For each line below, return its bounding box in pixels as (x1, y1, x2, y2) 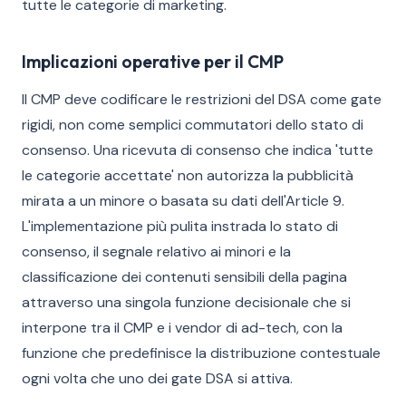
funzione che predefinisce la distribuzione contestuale (22, 343, 381, 362)
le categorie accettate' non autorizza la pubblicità (22, 166, 353, 185)
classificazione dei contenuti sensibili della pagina (22, 267, 347, 286)
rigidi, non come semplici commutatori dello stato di (22, 115, 363, 134)
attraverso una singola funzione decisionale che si (22, 293, 351, 312)
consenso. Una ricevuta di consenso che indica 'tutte (22, 140, 373, 159)
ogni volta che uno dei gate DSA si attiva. (22, 369, 293, 388)
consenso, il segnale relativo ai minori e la (22, 242, 291, 261)
